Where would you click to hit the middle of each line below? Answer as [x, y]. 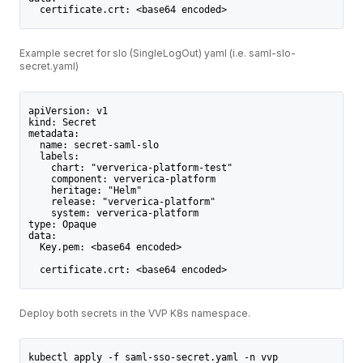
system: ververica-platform [113, 213]
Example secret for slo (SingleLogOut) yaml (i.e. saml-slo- [158, 53]
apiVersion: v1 [68, 111]
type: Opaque [62, 224]
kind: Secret [62, 122]
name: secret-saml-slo [93, 145]
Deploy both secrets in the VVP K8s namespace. [135, 313]
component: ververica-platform [122, 179]
